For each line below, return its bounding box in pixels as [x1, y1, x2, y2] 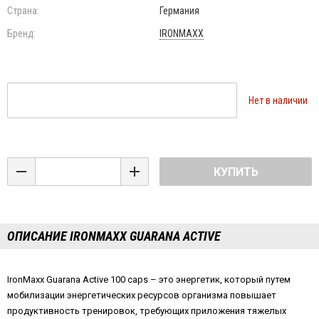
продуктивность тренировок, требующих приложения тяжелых [7, 305, 286, 316]
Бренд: [7, 28, 36, 39]
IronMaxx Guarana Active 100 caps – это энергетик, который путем [7, 274, 291, 285]
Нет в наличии [249, 95, 308, 106]
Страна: [7, 5, 39, 16]
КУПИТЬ [213, 165, 258, 179]
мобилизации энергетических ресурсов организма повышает [7, 290, 276, 300]
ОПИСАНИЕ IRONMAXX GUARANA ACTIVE [7, 229, 221, 244]
